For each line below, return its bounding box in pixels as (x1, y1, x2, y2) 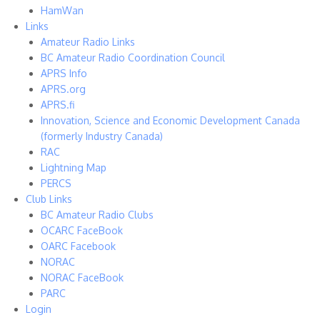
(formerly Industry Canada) (41, 130, 163, 142)
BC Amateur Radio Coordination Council (41, 51, 225, 64)
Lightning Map (41, 161, 106, 174)
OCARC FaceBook (41, 224, 123, 236)
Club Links (26, 193, 72, 205)
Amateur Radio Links (41, 36, 135, 48)
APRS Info (41, 67, 87, 79)
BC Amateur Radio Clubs (41, 209, 154, 221)
